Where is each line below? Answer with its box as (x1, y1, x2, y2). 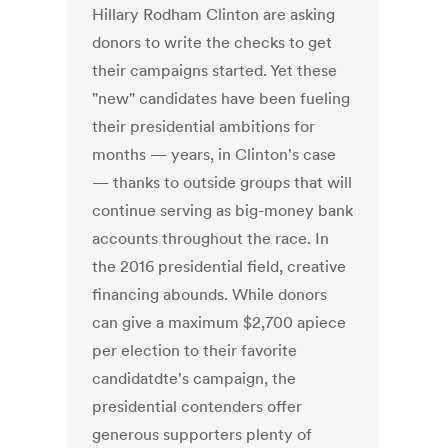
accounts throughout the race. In (92, 228, 330, 249)
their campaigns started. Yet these (92, 60, 338, 81)
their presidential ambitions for (92, 116, 316, 137)
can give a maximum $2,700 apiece (92, 312, 347, 333)
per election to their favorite (92, 340, 298, 361)
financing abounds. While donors (92, 284, 328, 305)
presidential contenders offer (92, 396, 303, 417)
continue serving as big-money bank (92, 200, 354, 221)
